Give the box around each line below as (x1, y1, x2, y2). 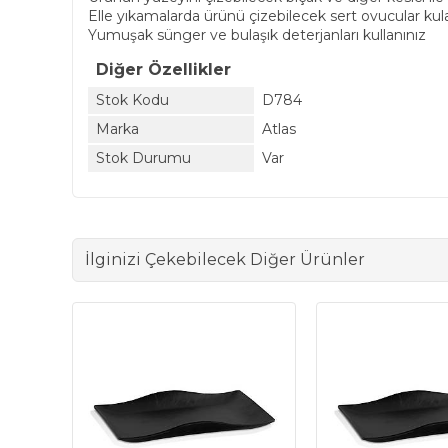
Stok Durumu (96, 148, 191, 167)
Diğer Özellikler (96, 59, 231, 79)
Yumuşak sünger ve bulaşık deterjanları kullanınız (88, 25, 426, 44)
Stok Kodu (96, 90, 169, 109)
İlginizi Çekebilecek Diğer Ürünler (85, 249, 365, 269)
